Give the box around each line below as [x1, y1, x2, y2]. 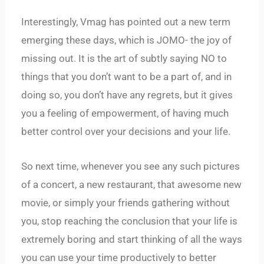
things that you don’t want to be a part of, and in [21, 71, 232, 83]
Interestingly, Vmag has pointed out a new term [21, 16, 231, 28]
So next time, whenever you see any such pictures [21, 160, 240, 172]
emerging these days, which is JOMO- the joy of [21, 34, 232, 47]
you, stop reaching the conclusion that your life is [21, 214, 238, 227]
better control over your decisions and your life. [21, 126, 231, 138]
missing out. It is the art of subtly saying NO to [21, 52, 227, 65]
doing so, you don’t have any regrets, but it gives [21, 89, 233, 101]
